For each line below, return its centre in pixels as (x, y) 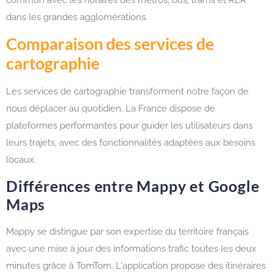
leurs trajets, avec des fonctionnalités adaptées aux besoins (131, 142)
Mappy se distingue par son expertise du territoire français (127, 232)
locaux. (21, 159)
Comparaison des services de (110, 43)
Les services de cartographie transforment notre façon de (127, 91)
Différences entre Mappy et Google (133, 186)
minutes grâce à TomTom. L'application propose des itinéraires (136, 266)
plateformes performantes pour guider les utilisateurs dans (129, 125)
